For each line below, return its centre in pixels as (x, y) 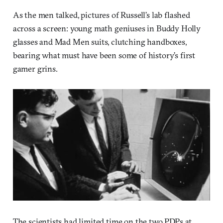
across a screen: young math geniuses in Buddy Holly (107, 28)
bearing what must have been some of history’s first (104, 55)
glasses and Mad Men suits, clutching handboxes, (100, 41)
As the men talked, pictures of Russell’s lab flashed (101, 14)
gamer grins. (35, 68)
